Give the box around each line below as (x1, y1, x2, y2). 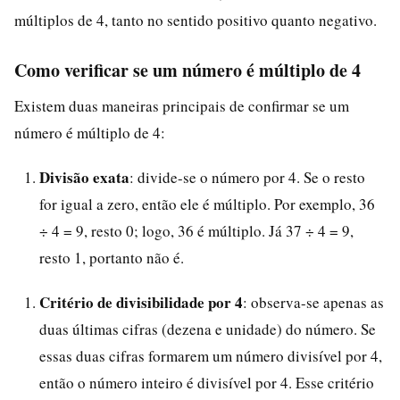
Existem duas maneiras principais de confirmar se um (14, 95, 349, 116)
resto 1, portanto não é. (39, 246, 184, 268)
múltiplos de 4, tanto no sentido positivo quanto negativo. (14, 9, 377, 30)
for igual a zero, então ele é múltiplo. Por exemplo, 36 (39, 193, 375, 214)
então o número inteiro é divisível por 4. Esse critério (39, 371, 374, 393)
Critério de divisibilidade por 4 (39, 290, 243, 313)
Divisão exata (39, 165, 129, 188)
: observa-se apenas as (243, 291, 384, 312)
